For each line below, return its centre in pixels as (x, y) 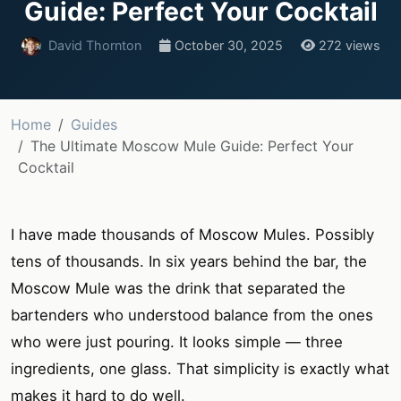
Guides (94, 125)
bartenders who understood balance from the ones (192, 316)
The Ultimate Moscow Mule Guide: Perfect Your (192, 146)
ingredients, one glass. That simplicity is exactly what (200, 369)
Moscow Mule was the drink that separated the (178, 289)
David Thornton (94, 46)
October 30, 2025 (228, 46)
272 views (347, 46)
